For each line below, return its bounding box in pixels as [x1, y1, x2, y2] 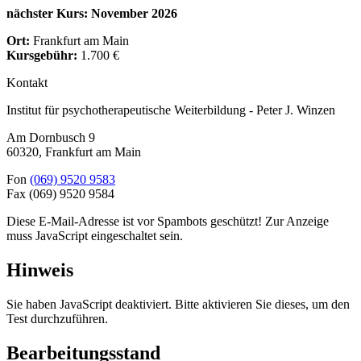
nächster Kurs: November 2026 [6, 6, 177, 21]
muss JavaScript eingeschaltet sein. [6, 229, 183, 243]
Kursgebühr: [6, 48, 77, 63]
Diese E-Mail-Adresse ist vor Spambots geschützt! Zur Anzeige [6, 214, 329, 229]
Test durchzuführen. [6, 312, 108, 326]
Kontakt [6, 76, 48, 90]
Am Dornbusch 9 [6, 131, 95, 145]
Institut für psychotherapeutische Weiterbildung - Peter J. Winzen [6, 103, 335, 118]
